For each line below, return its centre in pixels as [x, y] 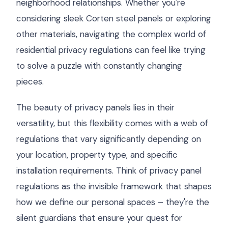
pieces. [30, 81]
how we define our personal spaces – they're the [113, 202]
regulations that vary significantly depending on [109, 139]
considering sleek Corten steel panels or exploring [114, 18]
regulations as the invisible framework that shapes [114, 186]
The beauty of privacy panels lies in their [95, 107]
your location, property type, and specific [97, 155]
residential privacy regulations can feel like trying [111, 50]
